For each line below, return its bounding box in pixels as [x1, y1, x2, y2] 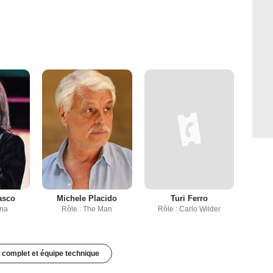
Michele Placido [57, 194, 118, 204]
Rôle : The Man [62, 205, 113, 214]
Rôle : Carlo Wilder [157, 205, 221, 214]
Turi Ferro [170, 194, 208, 204]
